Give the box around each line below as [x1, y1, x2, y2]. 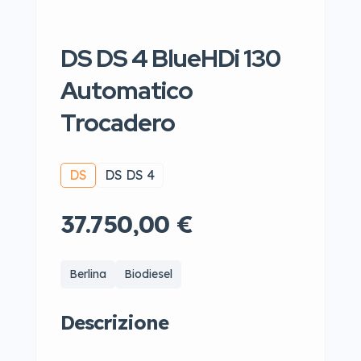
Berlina [69, 267, 106, 281]
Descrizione [60, 310, 168, 334]
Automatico [60, 74, 193, 106]
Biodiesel [124, 267, 172, 281]
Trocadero [60, 106, 175, 139]
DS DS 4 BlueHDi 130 [60, 42, 280, 74]
